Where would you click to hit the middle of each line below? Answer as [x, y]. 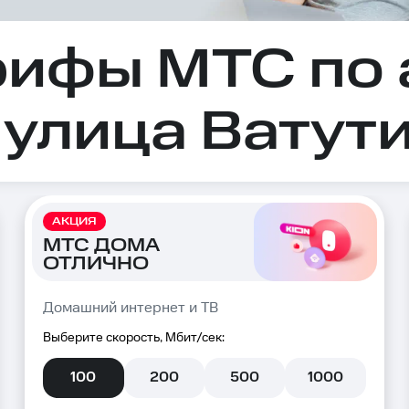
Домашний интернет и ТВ [131, 308]
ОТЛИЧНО [96, 263]
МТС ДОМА [101, 245]
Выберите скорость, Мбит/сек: [134, 338]
